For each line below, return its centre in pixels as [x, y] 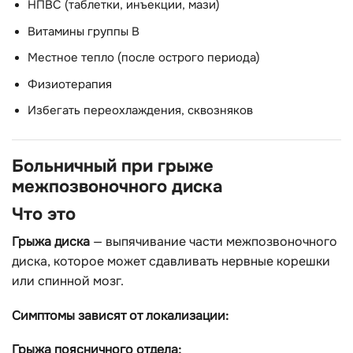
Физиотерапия [70, 84]
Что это [44, 214]
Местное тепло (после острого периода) [144, 58]
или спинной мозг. [68, 281]
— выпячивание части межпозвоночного [214, 241]
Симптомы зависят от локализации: [120, 315]
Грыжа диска [51, 241]
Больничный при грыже [113, 165]
